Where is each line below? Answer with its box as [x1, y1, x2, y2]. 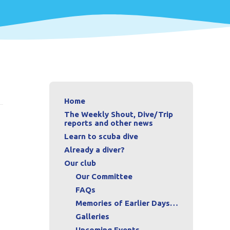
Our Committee [75, 171, 132, 181]
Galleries [75, 212, 109, 221]
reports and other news [64, 118, 153, 127]
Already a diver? [64, 145, 125, 154]
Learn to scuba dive [64, 131, 138, 141]
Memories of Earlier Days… [75, 198, 178, 207]
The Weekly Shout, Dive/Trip [64, 109, 173, 119]
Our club [64, 158, 96, 167]
